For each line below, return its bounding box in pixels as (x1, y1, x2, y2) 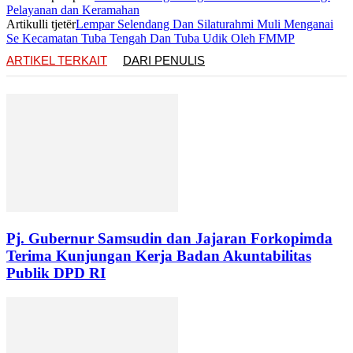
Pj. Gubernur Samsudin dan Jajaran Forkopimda (6, 230, 333, 247)
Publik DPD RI (6, 265, 106, 282)
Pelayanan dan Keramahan (6, 3, 139, 17)
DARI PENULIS (123, 54, 205, 68)
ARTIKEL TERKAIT (6, 54, 107, 68)
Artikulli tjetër (6, 17, 76, 32)
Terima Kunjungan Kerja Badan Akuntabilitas (6, 247, 311, 265)
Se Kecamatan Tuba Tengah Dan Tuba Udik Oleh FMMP (6, 32, 295, 46)
